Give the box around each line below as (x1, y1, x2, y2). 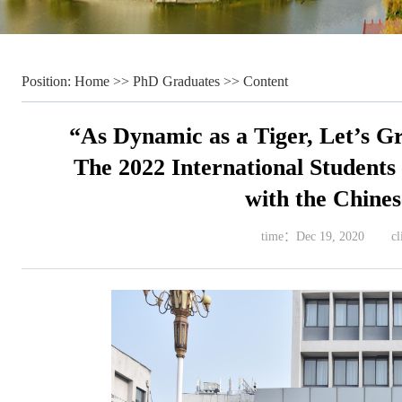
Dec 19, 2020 (295, 230, 364, 243)
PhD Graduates (133, 74, 220, 89)
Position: (22, 74, 74, 89)
